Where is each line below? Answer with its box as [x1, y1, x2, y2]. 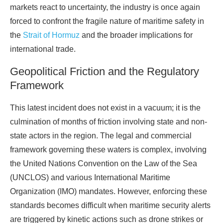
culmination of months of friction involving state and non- [10, 117, 207, 126]
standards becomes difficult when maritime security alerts [10, 201, 211, 210]
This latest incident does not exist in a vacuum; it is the [10, 104, 201, 112]
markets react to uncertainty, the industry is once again [10, 3, 200, 12]
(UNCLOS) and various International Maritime [10, 173, 170, 182]
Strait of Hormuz [23, 31, 80, 40]
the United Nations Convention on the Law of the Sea [10, 159, 197, 168]
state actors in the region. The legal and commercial [10, 131, 192, 140]
